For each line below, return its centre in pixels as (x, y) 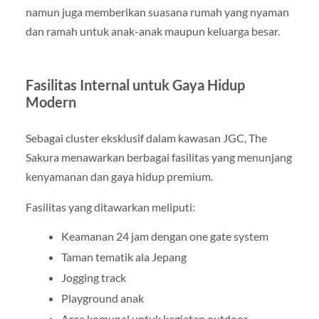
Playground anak (102, 298)
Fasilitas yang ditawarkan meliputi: (110, 206)
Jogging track (93, 277)
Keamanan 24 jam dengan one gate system (164, 236)
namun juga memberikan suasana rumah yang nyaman (157, 11)
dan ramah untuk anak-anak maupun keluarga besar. (152, 31)
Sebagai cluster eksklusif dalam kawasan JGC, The (146, 137)
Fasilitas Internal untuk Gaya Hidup (135, 84)
